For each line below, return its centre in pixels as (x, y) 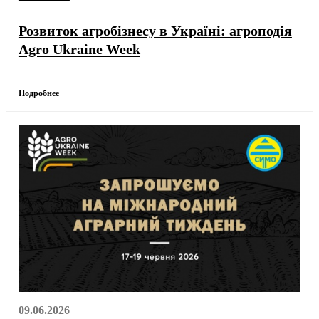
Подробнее (38, 94)
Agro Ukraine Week (79, 49)
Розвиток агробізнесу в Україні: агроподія (155, 30)
